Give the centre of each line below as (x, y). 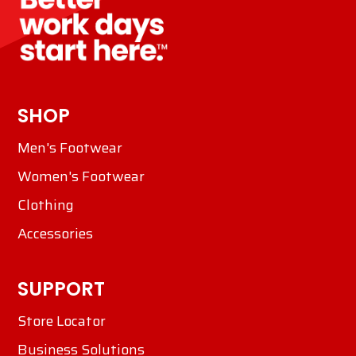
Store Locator (62, 321)
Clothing (46, 205)
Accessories (55, 234)
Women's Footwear (81, 177)
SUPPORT (61, 289)
